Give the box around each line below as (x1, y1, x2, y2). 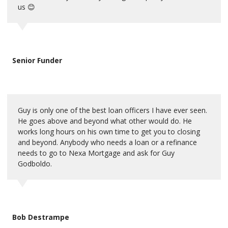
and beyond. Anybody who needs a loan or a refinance (18, 137, 197, 147)
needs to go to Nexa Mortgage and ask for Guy (18, 148, 175, 158)
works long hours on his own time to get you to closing (18, 126, 200, 136)
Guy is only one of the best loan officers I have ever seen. (18, 105, 207, 115)
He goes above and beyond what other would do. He (18, 116, 192, 126)
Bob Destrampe (12, 212, 69, 222)
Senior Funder (12, 55, 62, 65)
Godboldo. (18, 158, 52, 168)
